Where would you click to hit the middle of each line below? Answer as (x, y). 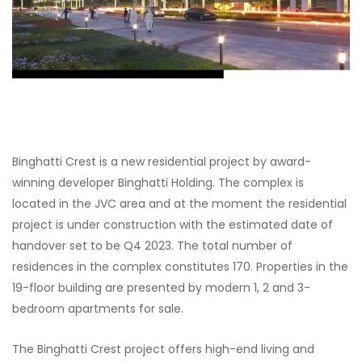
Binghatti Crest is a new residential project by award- (162, 161)
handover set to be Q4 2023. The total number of (152, 245)
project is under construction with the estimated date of (173, 224)
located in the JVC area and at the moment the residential (179, 203)
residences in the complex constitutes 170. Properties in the (180, 266)
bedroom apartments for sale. (98, 308)
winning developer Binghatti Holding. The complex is (158, 182)
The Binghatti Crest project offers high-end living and (163, 349)
